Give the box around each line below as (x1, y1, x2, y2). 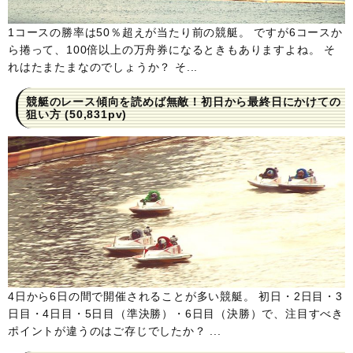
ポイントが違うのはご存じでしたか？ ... (8, 325, 221, 338)
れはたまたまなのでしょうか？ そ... (8, 61, 199, 74)
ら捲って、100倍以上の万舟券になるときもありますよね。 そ (8, 43, 336, 57)
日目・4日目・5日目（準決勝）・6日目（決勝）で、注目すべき (8, 307, 344, 321)
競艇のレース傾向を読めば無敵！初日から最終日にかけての (26, 95, 341, 109)
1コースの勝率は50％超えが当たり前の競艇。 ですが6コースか (8, 26, 343, 39)
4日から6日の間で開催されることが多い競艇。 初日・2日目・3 (8, 290, 343, 303)
